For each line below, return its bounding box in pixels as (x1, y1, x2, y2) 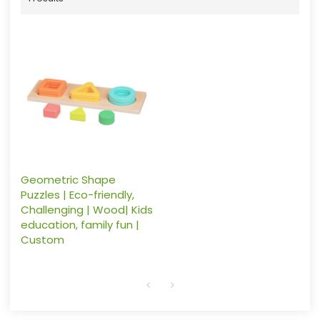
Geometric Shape (20, 171, 116, 187)
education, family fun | (20, 216, 139, 232)
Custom (20, 231, 64, 247)
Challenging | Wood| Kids (20, 201, 153, 217)
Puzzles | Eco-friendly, (20, 186, 134, 202)
